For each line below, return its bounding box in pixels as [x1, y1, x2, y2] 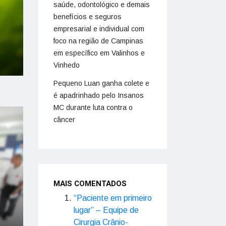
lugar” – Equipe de [74, 206, 139, 214]
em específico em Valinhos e [53, 49, 145, 57]
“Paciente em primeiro [74, 194, 152, 202]
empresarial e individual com [53, 25, 144, 33]
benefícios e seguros [53, 13, 122, 21]
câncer [53, 116, 75, 124]
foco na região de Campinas [53, 37, 143, 45]
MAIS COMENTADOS [53, 178, 127, 189]
